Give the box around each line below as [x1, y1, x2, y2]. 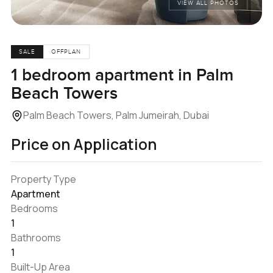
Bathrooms [10, 230, 61, 244]
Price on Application [10, 133, 157, 154]
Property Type [10, 172, 76, 186]
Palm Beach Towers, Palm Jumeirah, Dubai [23, 108, 209, 122]
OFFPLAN [51, 48, 82, 56]
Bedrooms [10, 201, 58, 215]
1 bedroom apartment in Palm [10, 65, 233, 85]
